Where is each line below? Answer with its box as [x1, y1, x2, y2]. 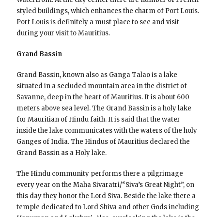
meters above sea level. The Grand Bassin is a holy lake [16, 104, 191, 112]
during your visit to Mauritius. [16, 29, 110, 37]
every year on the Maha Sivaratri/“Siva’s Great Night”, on [16, 180, 194, 189]
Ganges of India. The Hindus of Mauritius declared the [16, 137, 190, 146]
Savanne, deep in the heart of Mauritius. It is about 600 [16, 93, 189, 101]
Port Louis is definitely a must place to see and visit [16, 17, 179, 26]
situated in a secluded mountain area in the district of [16, 81, 187, 90]
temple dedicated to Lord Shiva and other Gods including [16, 202, 199, 211]
